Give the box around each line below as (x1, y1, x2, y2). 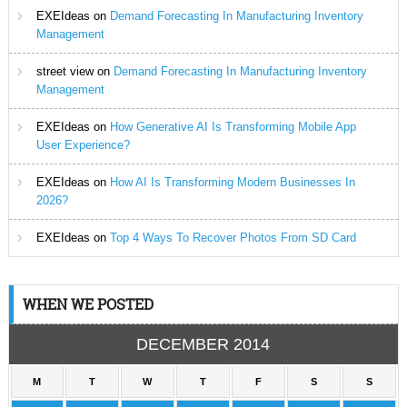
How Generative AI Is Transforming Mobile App (109, 120, 356, 134)
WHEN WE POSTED (22, 294, 154, 313)
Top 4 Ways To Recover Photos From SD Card (109, 231, 356, 244)
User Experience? (35, 138, 130, 152)
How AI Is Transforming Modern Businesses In (109, 175, 355, 189)
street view (35, 65, 94, 78)
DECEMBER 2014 (136, 335, 271, 353)
